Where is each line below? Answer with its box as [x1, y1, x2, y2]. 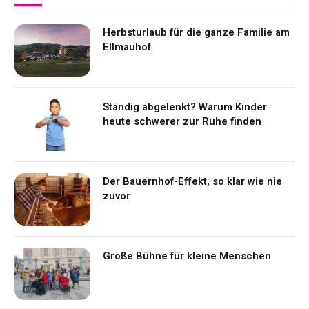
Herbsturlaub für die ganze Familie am [103, 25, 290, 41]
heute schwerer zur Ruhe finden [103, 114, 261, 130]
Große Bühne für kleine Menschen [103, 248, 271, 264]
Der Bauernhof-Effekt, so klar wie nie [103, 174, 282, 190]
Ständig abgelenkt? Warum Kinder [103, 99, 267, 115]
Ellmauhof [103, 39, 151, 55]
